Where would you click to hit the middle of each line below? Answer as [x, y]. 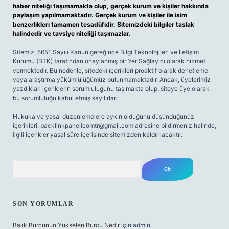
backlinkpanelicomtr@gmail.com [87, 125]
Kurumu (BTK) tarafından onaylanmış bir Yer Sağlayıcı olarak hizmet [109, 61]
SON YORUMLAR [43, 204]
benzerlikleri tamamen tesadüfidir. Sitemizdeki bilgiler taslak [104, 24]
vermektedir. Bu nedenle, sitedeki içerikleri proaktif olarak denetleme [110, 70]
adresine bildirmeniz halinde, [175, 125]
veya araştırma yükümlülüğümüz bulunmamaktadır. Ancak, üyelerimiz [112, 79]
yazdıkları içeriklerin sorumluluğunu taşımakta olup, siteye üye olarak [111, 89]
